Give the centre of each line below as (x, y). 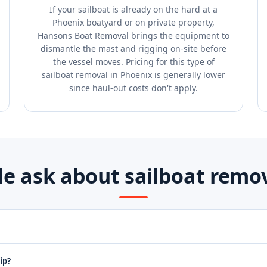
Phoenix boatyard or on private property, (133, 22)
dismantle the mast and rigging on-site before (133, 49)
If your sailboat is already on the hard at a (133, 9)
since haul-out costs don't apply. (133, 88)
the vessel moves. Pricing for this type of (133, 62)
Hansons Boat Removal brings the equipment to (133, 35)
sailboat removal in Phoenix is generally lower (133, 75)
